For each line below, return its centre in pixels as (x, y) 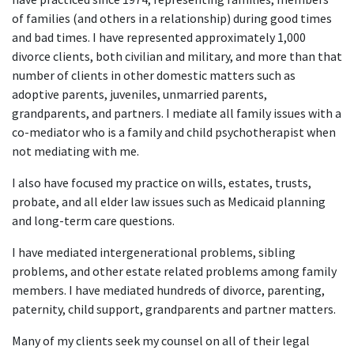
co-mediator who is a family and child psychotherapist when (174, 132)
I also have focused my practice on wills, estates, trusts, (162, 183)
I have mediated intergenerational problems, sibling (154, 252)
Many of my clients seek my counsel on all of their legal (161, 341)
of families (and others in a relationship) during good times (172, 18)
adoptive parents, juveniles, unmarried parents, (139, 94)
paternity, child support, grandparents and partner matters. (174, 309)
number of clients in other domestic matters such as (154, 75)
